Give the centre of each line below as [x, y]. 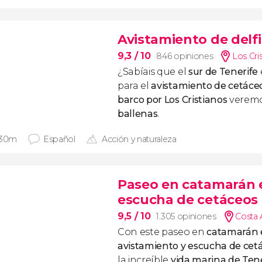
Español [59, 139]
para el [135, 86]
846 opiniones [185, 56]
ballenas [138, 114]
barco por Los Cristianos [173, 100]
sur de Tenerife [224, 72]
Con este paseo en [162, 232]
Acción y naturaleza [139, 139]
